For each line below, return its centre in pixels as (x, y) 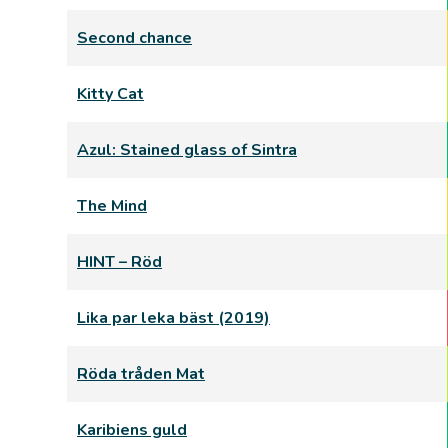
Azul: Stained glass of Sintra (187, 150)
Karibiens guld (132, 430)
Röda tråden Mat (141, 374)
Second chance (134, 38)
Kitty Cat (110, 94)
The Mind (112, 206)
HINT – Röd (119, 262)
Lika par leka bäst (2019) (173, 318)
